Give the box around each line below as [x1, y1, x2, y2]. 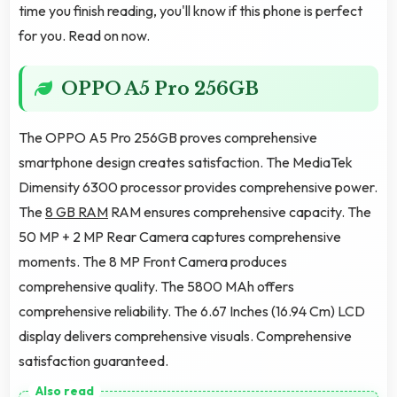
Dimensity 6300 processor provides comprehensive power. [19, 178, 378, 197]
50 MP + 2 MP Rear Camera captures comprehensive [19, 228, 341, 246]
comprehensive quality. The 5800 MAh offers [19, 277, 294, 296]
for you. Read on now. [19, 27, 150, 45]
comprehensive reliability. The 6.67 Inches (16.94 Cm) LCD [19, 302, 365, 321]
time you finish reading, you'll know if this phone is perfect [19, 2, 362, 20]
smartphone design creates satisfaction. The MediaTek [19, 153, 353, 172]
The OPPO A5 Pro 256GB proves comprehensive [19, 128, 317, 147]
